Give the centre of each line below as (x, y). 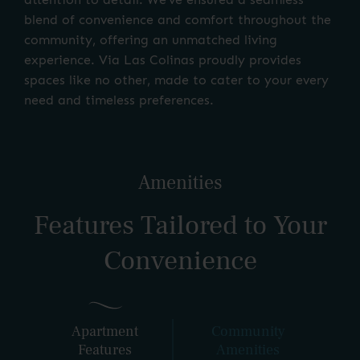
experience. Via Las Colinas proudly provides (163, 60)
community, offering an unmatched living (151, 40)
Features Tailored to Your (180, 225)
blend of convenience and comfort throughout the (178, 20)
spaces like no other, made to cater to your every (176, 80)
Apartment (105, 331)
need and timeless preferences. (119, 100)
